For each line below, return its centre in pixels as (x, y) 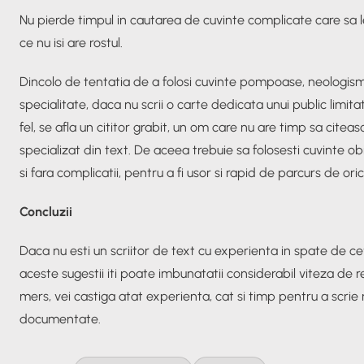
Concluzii (46, 211)
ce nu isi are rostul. (71, 42)
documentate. (60, 318)
